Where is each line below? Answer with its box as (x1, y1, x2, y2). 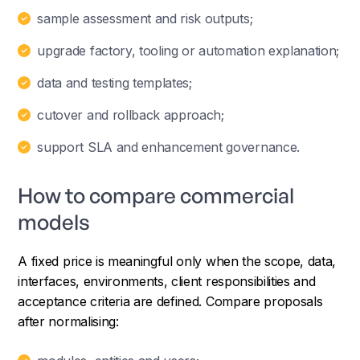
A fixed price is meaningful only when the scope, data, (18, 252, 337, 269)
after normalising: (18, 313, 119, 329)
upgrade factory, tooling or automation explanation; (37, 42, 340, 59)
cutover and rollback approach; (37, 106, 224, 123)
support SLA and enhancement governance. (37, 138, 300, 155)
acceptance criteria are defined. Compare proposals (18, 292, 323, 309)
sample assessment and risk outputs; (37, 10, 253, 27)
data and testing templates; (37, 74, 192, 91)
